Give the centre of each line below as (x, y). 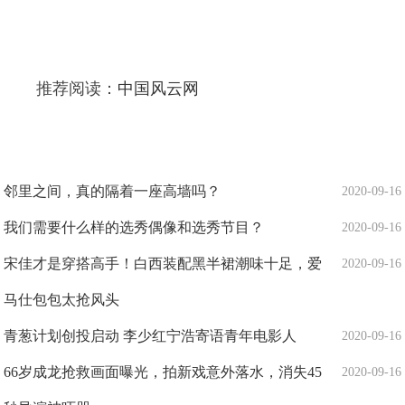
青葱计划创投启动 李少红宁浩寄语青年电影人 (151, 335)
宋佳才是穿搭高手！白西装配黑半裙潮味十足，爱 (163, 263)
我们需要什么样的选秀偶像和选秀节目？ (134, 227)
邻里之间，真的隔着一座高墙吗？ (113, 191)
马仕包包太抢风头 (62, 299)
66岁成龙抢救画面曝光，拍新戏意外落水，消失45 (163, 372)
